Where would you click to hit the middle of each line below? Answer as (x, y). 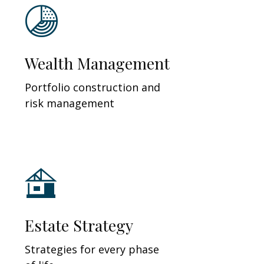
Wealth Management (98, 63)
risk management (70, 103)
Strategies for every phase (92, 249)
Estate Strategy (79, 225)
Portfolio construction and (93, 87)
